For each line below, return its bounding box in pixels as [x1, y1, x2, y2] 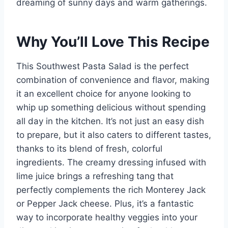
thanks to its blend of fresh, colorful [16, 144, 162, 154]
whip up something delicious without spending [16, 102, 206, 113]
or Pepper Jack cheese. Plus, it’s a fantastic [16, 198, 193, 209]
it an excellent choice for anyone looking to [16, 89, 191, 99]
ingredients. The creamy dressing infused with [16, 157, 206, 168]
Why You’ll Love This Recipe [16, 33, 210, 51]
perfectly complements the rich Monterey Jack [16, 185, 206, 195]
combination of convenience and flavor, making [16, 75, 209, 85]
